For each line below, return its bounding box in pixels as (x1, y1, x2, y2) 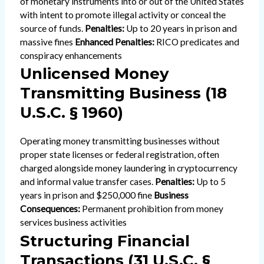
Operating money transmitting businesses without (19, 136, 220, 147)
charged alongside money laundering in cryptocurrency (19, 163, 237, 174)
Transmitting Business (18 (19, 84, 227, 103)
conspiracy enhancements (19, 49, 122, 61)
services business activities (19, 217, 127, 228)
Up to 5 (194, 176, 226, 187)
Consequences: (19, 203, 80, 214)
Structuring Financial (19, 232, 190, 251)
